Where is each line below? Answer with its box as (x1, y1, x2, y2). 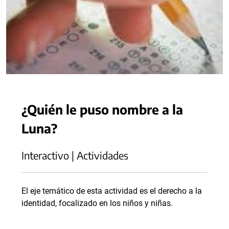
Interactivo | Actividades (21, 149, 128, 162)
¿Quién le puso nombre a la (21, 101, 183, 117)
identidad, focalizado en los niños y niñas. (21, 198, 173, 208)
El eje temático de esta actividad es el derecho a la (21, 186, 202, 196)
